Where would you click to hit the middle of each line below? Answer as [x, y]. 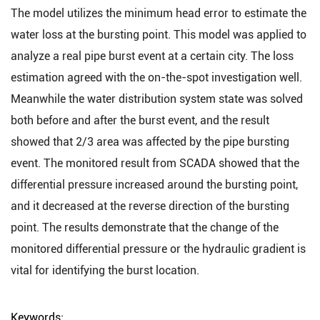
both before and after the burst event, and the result [140, 120]
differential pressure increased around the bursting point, [154, 185]
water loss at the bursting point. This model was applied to [159, 35]
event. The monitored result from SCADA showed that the [155, 163]
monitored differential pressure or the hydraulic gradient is [158, 249]
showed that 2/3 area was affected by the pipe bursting [150, 142]
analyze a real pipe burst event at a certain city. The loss [152, 56]
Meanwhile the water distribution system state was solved [157, 99]
